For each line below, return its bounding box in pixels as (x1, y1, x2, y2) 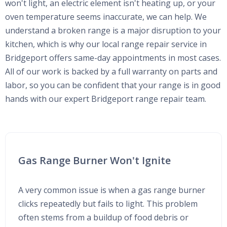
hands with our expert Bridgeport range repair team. (5, 93, 206, 104)
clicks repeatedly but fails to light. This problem (18, 198, 198, 209)
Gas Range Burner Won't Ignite (18, 153, 171, 167)
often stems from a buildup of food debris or (18, 211, 188, 223)
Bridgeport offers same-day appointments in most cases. (5, 52, 221, 63)
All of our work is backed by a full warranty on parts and (5, 65, 217, 77)
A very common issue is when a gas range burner (18, 184, 205, 196)
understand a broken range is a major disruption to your (5, 24, 221, 36)
